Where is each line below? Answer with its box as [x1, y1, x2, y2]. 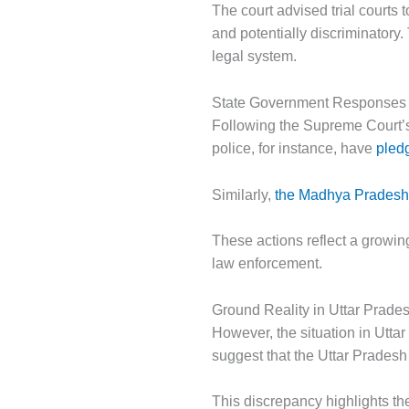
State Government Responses [212, 95, 406, 111]
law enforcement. [212, 256, 322, 272]
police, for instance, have [212, 141, 372, 157]
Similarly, [212, 186, 275, 203]
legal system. [212, 48, 297, 65]
